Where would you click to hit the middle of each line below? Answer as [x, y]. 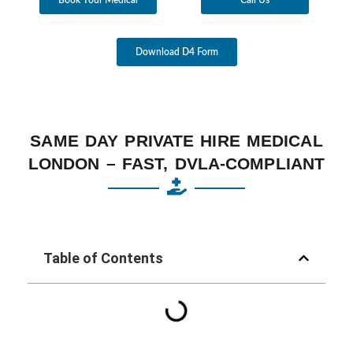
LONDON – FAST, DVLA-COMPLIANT [176, 163]
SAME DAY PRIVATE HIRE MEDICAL [176, 140]
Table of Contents [103, 258]
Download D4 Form [176, 52]
